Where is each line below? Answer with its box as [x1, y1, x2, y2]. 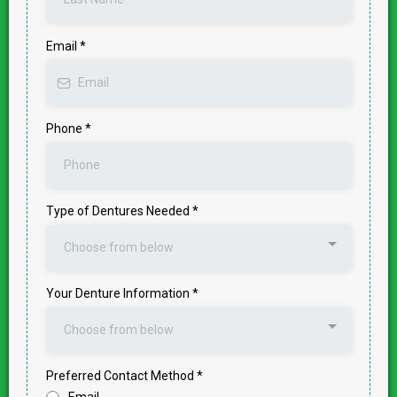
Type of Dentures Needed [46, 204, 192, 218]
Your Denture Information [46, 286, 192, 300]
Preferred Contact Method [46, 369, 197, 383]
